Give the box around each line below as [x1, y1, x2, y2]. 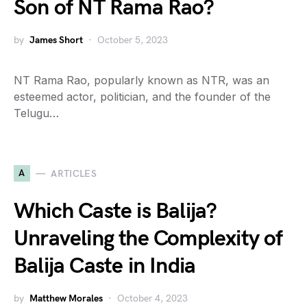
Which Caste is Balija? [14, 198, 217, 225]
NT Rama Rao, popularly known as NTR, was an [14, 73, 269, 87]
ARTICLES [51, 167, 97, 180]
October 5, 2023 [97, 34, 168, 46]
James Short [29, 34, 83, 46]
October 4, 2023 [117, 293, 188, 304]
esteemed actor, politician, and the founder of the [14, 90, 271, 103]
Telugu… [14, 106, 59, 120]
